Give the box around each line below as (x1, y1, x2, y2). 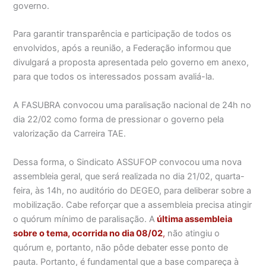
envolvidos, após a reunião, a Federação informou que (13, 43, 232, 54)
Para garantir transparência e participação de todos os (13, 28, 232, 40)
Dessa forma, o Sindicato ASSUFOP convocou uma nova (13, 157, 242, 168)
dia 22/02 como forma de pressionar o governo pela (13, 114, 224, 125)
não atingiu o (165, 228, 220, 239)
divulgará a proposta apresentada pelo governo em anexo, (13, 57, 249, 68)
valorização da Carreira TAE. (13, 128, 126, 140)
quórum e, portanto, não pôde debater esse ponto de (13, 242, 229, 254)
